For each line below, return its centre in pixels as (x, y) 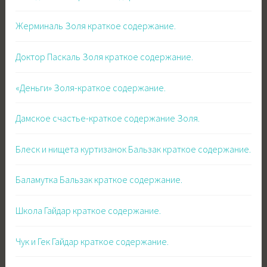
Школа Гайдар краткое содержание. (89, 210)
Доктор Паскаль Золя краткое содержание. (105, 57)
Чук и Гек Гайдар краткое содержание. (92, 241)
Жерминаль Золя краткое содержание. (96, 26)
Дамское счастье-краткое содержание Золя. (108, 118)
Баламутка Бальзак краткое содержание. (99, 180)
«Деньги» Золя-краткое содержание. (91, 87)
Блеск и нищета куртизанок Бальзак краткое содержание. (133, 149)
